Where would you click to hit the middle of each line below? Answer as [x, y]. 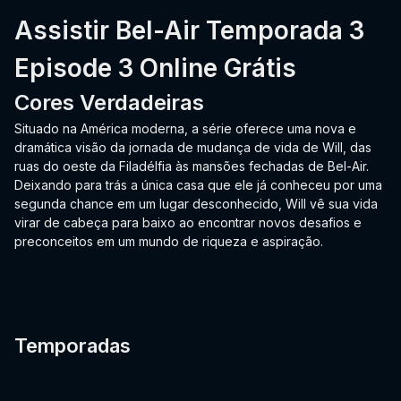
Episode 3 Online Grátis [155, 68]
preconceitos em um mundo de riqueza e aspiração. [169, 242]
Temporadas [73, 346]
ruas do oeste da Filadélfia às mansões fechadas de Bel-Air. [192, 166]
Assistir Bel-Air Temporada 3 [189, 31]
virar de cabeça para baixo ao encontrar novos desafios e [188, 223]
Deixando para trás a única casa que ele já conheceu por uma [198, 185]
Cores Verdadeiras [109, 103]
